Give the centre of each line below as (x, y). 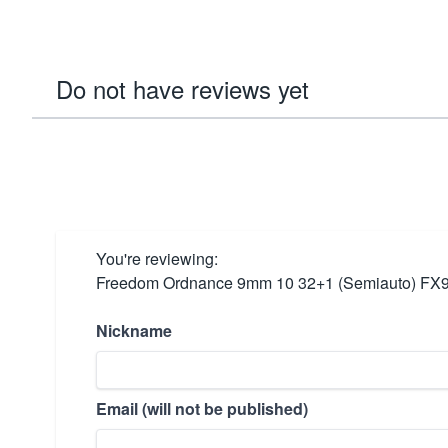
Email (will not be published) (202, 408)
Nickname (134, 330)
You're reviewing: (157, 258)
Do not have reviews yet (182, 88)
